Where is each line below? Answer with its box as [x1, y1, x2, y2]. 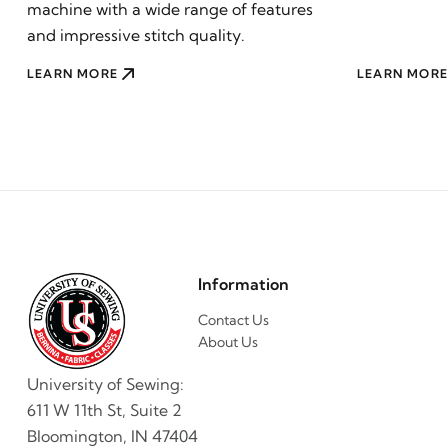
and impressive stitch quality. [27, 25, 245, 45]
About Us [198, 333, 258, 351]
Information [198, 274, 289, 294]
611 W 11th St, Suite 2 [27, 400, 182, 420]
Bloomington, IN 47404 [27, 426, 198, 446]
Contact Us [198, 311, 269, 329]
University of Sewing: [27, 374, 184, 394]
